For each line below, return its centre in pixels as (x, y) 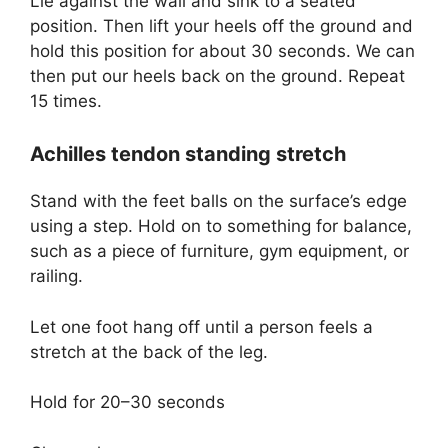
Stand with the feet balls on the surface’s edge (218, 201)
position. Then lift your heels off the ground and (221, 25)
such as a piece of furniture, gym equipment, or (219, 251)
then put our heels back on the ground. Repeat (217, 75)
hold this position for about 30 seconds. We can (222, 50)
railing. (56, 276)
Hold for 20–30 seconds (127, 402)
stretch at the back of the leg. (149, 351)
